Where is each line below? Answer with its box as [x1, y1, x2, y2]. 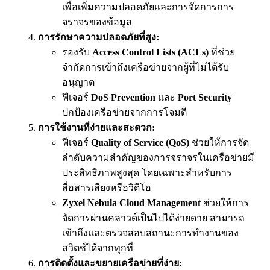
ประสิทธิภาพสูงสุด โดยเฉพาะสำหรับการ [62, 168, 232, 178]
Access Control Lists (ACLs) [92, 47, 209, 58]
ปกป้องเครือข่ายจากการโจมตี [62, 107, 187, 118]
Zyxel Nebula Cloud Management [62, 198, 201, 209]
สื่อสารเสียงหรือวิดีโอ [62, 183, 151, 193]
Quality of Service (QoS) [91, 137, 189, 148]
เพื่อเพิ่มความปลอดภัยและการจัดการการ [62, 2, 234, 13]
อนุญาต [62, 77, 95, 88]
